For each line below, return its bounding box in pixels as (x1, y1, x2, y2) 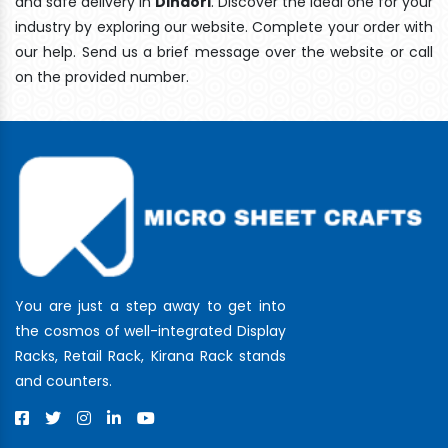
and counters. (15, 370, 112, 391)
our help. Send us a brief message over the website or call (15, 41, 433, 62)
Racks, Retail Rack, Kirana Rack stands (15, 345, 286, 366)
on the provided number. (15, 66, 189, 87)
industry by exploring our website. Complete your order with (15, 16, 433, 37)
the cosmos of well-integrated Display (15, 320, 286, 341)
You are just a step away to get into (15, 295, 286, 316)
